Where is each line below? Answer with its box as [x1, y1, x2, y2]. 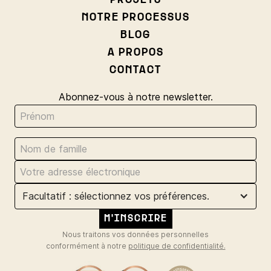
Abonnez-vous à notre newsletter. [58, 90, 213, 103]
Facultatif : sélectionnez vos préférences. [22, 189, 209, 202]
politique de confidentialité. [128, 241, 226, 250]
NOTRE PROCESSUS [81, 12, 190, 23]
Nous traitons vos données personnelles [62, 229, 209, 239]
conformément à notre [45, 241, 128, 250]
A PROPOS [107, 47, 164, 58]
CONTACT [109, 65, 162, 76]
